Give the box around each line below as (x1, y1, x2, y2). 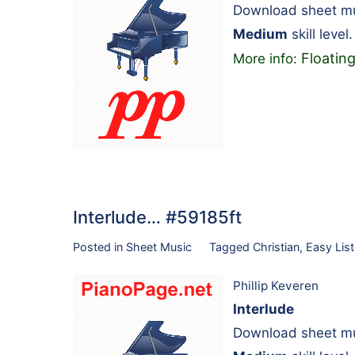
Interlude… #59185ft (73, 206, 242, 227)
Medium (233, 25, 288, 42)
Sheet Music (126, 239, 192, 254)
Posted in (73, 239, 126, 254)
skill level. (288, 25, 353, 42)
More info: (233, 50, 301, 67)
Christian (252, 239, 300, 254)
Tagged (208, 239, 253, 254)
